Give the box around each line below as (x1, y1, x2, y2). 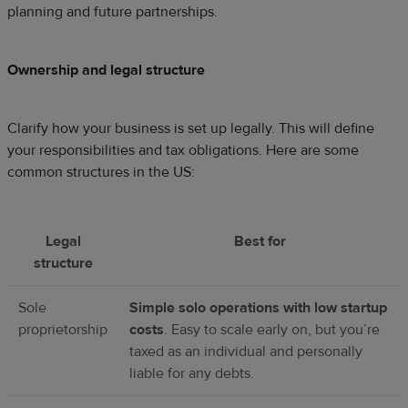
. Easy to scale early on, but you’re (164, 320, 380, 339)
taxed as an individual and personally (129, 342, 362, 361)
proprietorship (18, 320, 107, 339)
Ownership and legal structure (7, 60, 205, 79)
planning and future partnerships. (7, 2, 218, 21)
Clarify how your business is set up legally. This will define (7, 118, 374, 138)
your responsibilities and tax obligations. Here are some (7, 140, 359, 159)
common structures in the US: (7, 162, 195, 181)
